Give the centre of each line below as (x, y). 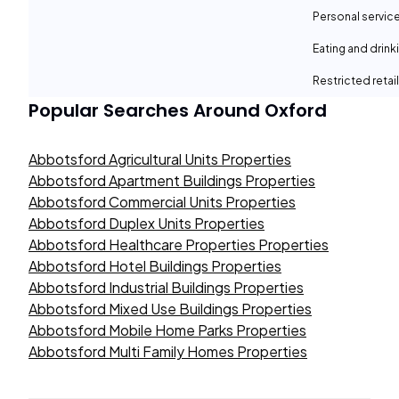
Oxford (296, 110)
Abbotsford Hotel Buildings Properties (155, 266)
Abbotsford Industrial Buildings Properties (166, 287)
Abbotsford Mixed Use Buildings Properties (170, 309)
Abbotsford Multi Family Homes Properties (168, 351)
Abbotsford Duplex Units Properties (147, 223)
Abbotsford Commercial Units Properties (162, 202)
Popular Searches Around (147, 110)
